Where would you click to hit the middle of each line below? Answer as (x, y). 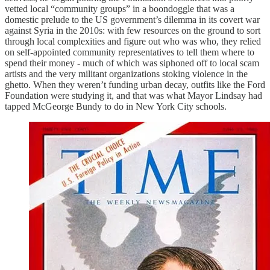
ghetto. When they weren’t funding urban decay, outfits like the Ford (135, 84)
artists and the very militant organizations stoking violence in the (126, 74)
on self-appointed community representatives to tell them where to (130, 52)
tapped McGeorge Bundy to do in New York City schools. (116, 106)
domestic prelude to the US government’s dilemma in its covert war (132, 19)
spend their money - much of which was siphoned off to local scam (132, 63)
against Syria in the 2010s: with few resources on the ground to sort (133, 30)
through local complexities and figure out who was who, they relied (133, 41)
